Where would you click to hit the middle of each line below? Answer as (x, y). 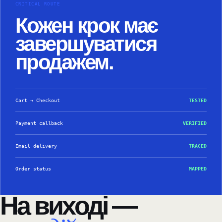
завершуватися (86, 44)
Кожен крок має (86, 26)
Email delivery (36, 146)
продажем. (64, 62)
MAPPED (198, 169)
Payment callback (39, 123)
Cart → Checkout (38, 101)
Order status (33, 169)
